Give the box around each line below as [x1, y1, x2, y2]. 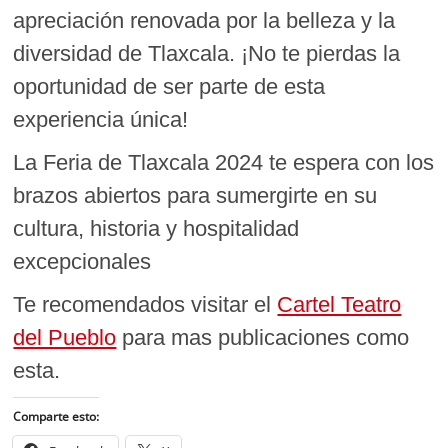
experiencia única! [13, 106, 189, 132]
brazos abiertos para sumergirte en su [13, 182, 378, 208]
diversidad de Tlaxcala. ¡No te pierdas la [13, 40, 401, 66]
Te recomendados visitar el [13, 291, 278, 317]
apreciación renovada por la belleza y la [13, 7, 396, 33]
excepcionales [13, 248, 152, 274]
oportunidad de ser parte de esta [13, 73, 326, 99]
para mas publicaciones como [116, 324, 410, 350]
